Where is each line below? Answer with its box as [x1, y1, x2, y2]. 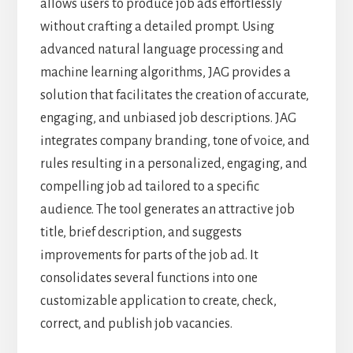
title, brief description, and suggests [39, 225, 242, 240]
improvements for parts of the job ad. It [39, 247, 258, 262]
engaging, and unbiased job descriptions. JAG [39, 110, 296, 125]
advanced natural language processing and [39, 42, 284, 57]
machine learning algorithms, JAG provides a [39, 65, 291, 80]
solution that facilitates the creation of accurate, [39, 87, 309, 102]
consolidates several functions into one [39, 270, 258, 285]
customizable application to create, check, [39, 293, 277, 308]
